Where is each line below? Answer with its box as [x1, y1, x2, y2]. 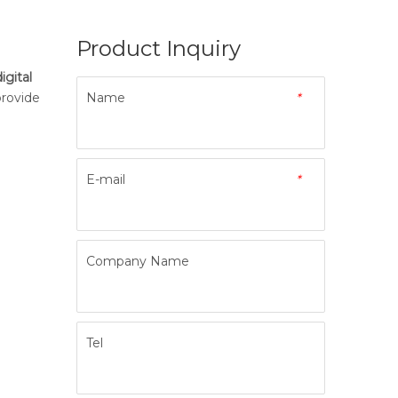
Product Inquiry [76, 36, 241, 62]
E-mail [86, 171, 125, 188]
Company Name [86, 253, 189, 270]
